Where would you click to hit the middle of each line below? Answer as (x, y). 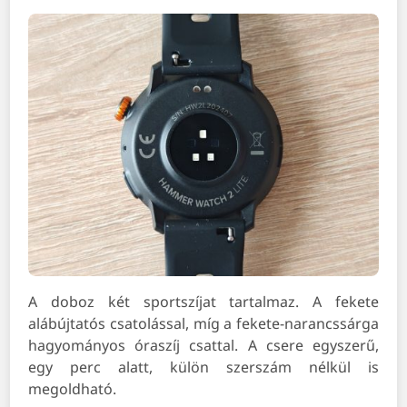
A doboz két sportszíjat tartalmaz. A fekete (203, 302)
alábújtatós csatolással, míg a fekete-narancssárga (203, 324)
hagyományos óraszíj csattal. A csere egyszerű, (203, 346)
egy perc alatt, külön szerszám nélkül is (203, 367)
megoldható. (73, 389)
